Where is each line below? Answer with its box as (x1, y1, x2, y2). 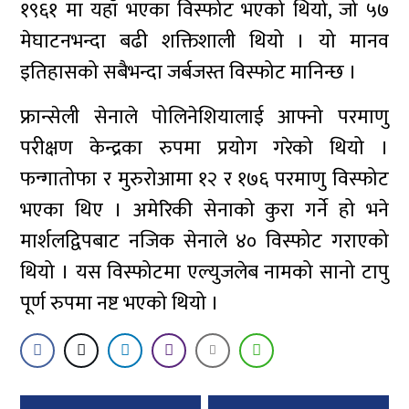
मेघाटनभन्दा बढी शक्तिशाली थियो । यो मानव (20, 25, 389, 58)
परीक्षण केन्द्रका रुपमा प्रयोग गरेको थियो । (20, 131, 389, 165)
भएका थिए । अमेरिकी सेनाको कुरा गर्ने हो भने (20, 194, 389, 227)
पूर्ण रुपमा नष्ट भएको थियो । (20, 287, 220, 320)
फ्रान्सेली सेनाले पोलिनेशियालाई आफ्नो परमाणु (20, 100, 389, 134)
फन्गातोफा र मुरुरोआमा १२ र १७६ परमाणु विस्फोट (20, 163, 389, 196)
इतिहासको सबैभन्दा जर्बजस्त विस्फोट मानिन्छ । (20, 56, 358, 89)
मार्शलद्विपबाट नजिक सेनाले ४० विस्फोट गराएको (20, 225, 389, 258)
